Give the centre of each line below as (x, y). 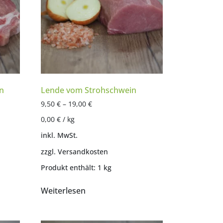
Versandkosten (83, 151)
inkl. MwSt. (59, 135)
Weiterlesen (63, 190)
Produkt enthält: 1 (72, 167)
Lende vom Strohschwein (88, 90)
